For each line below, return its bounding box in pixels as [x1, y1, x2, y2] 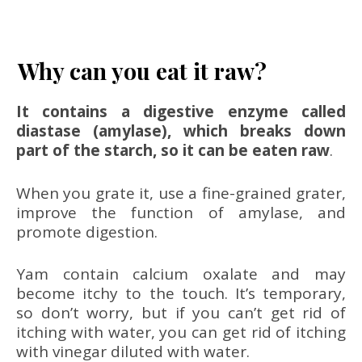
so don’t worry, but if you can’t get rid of [16, 302, 346, 323]
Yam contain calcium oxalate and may [16, 263, 346, 284]
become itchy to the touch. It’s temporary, [16, 283, 346, 304]
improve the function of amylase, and [16, 201, 346, 223]
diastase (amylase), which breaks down [16, 120, 346, 141]
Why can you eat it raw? [18, 56, 267, 86]
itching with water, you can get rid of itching [16, 322, 346, 343]
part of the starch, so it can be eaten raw [16, 140, 330, 161]
